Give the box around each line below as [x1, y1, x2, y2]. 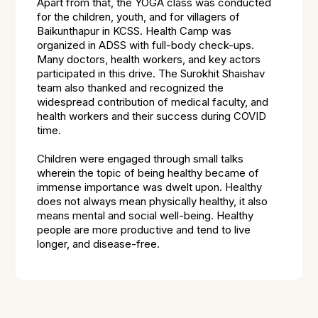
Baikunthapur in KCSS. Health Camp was [37, 25, 232, 38]
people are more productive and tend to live [37, 224, 251, 237]
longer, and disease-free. [37, 238, 160, 251]
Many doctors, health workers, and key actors [37, 53, 261, 67]
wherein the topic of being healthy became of [37, 167, 260, 180]
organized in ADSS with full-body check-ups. [37, 39, 255, 53]
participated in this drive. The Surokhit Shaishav [37, 67, 265, 81]
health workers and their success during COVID [37, 110, 267, 124]
